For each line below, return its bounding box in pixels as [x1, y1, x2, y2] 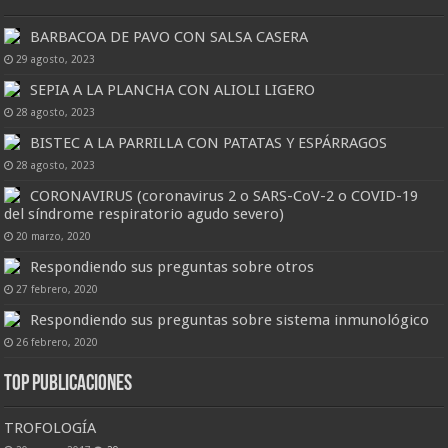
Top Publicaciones [4, 372, 133, 396]
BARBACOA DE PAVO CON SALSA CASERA [30, 27, 309, 46]
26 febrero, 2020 [16, 335, 99, 348]
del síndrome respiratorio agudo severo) [4, 204, 285, 223]
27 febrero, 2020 [16, 282, 99, 295]
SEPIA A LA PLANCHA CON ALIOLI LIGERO [30, 80, 316, 99]
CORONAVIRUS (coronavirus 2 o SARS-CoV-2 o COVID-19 [30, 186, 419, 205]
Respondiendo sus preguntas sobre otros [30, 257, 315, 276]
